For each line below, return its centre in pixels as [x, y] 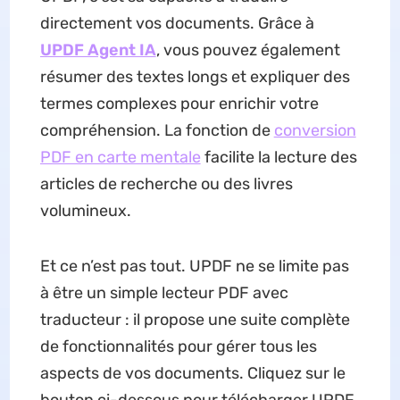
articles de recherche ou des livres [166, 184]
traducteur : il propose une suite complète [195, 320]
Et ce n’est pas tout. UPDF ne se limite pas [194, 266]
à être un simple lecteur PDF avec [164, 293]
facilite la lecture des [279, 157]
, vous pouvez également [248, 50]
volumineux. [85, 211]
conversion [315, 130]
